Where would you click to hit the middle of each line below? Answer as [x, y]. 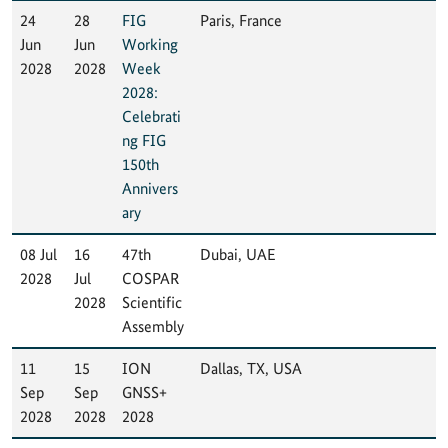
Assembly [153, 326]
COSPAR [150, 278]
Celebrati [151, 116]
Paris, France [241, 20]
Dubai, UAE [238, 254]
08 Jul [38, 254]
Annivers [150, 188]
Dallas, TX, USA [251, 368]
